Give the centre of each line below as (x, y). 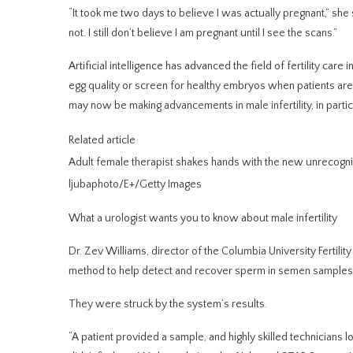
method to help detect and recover (150, 271)
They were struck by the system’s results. (168, 304)
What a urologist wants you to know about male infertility (203, 218)
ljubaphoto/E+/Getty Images (135, 184)
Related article (102, 140)
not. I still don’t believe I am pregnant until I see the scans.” (203, 33)
